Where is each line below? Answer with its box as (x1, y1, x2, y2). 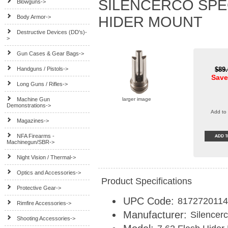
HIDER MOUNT (98, 14, 203, 30)
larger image (122, 96, 151, 102)
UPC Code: (123, 195, 174, 207)
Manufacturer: (123, 209, 187, 220)
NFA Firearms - (17, 133, 55, 139)
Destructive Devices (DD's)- (17, 29, 88, 35)
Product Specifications (101, 176, 192, 187)
